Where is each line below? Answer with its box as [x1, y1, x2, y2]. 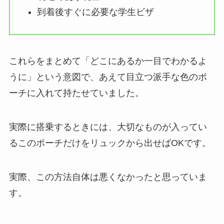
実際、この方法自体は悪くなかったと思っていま [8, 171, 207, 182]
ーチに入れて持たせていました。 [8, 87, 144, 98]
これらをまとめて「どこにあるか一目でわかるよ [8, 55, 207, 66]
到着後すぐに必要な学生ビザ [36, 6, 154, 17]
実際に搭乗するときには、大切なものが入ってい [8, 121, 207, 132]
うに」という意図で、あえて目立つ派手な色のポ [8, 71, 207, 82]
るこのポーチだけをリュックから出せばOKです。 [8, 137, 211, 148]
